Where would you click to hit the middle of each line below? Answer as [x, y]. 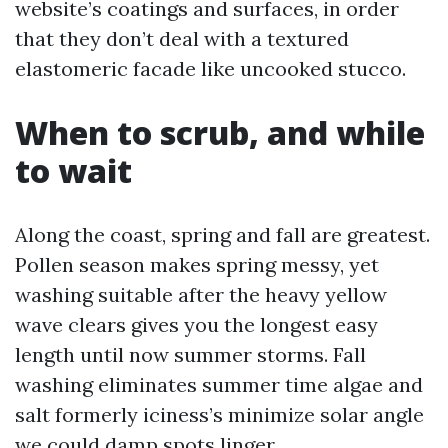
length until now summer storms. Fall [190, 354]
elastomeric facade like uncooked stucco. [210, 68]
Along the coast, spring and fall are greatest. [222, 234]
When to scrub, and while [220, 132]
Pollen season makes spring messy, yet [197, 264]
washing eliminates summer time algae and [219, 384]
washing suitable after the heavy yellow [201, 294]
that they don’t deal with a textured [182, 38]
